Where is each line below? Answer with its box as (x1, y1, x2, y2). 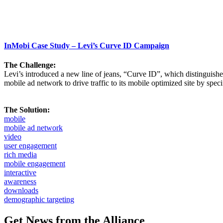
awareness (4, 177, 36, 186)
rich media (4, 150, 37, 159)
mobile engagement (4, 159, 65, 168)
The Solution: (4, 105, 50, 114)
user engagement (4, 141, 57, 150)
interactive (4, 168, 36, 177)
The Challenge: (4, 60, 56, 69)
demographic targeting (4, 195, 74, 204)
